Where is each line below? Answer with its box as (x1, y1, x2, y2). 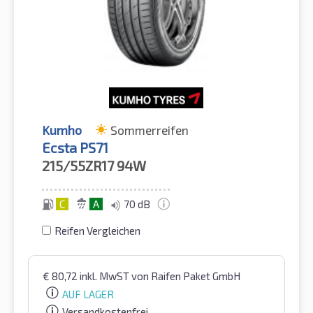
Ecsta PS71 (42, 138, 108, 156)
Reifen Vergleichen (54, 224, 140, 237)
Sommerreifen (110, 122, 189, 138)
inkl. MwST (80, 269, 131, 282)
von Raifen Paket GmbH (131, 269, 240, 282)
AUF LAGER (62, 287, 114, 300)
